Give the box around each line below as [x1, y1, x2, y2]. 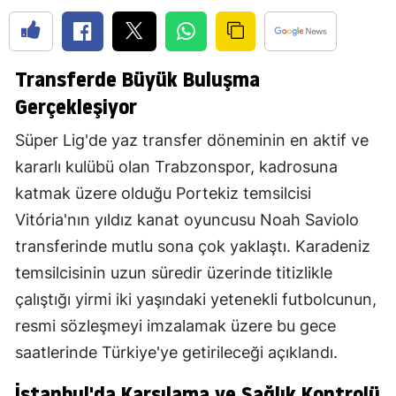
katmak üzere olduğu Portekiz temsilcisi [15, 184, 311, 203]
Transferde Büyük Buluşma [15, 65, 260, 95]
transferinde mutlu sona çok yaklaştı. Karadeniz [15, 237, 370, 256]
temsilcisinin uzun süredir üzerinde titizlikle [15, 263, 332, 283]
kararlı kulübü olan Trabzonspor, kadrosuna [15, 157, 338, 177]
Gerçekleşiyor [15, 92, 137, 122]
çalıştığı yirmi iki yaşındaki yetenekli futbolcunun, [15, 290, 377, 309]
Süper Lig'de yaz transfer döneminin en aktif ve [15, 131, 369, 150]
